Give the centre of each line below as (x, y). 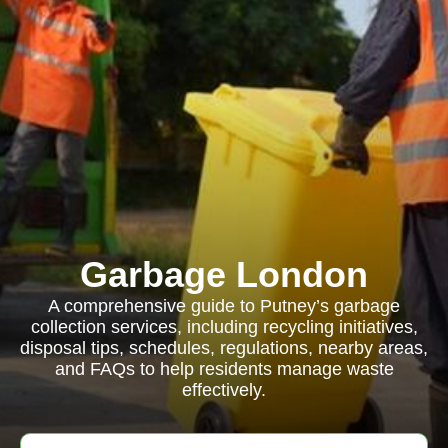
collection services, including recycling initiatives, (224, 327)
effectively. (224, 390)
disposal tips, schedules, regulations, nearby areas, (224, 348)
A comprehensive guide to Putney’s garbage (224, 306)
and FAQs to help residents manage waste (224, 369)
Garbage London (224, 274)
